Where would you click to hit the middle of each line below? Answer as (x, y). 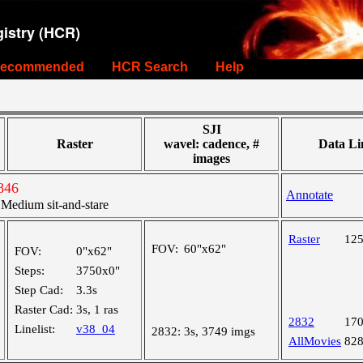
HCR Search (150, 67)
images (211, 158)
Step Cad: (39, 290)
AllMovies (315, 341)
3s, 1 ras (97, 310)
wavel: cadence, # (211, 144)
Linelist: (35, 329)
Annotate (310, 195)
